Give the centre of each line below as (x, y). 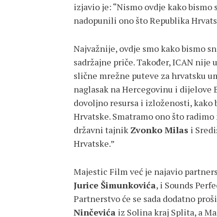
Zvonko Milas (159, 130)
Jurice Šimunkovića (115, 185)
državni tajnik (102, 130)
